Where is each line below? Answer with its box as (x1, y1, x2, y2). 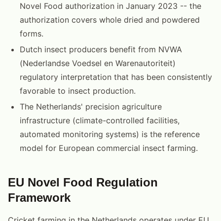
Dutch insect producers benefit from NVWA (20, 44, 182, 54)
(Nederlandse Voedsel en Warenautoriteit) (20, 58, 176, 68)
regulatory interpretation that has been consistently (20, 72, 212, 82)
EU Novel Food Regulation (8, 175, 158, 189)
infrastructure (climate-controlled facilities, (20, 115, 180, 125)
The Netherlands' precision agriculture (20, 101, 162, 111)
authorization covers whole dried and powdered (20, 14, 200, 25)
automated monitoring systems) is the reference (20, 129, 200, 139)
